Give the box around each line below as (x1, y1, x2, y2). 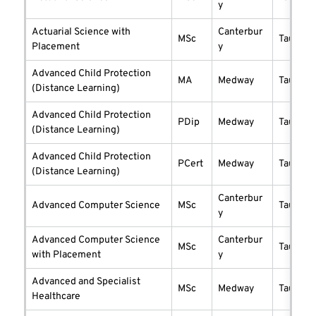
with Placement (32, 249, 101, 262)
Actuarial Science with (32, 26, 130, 39)
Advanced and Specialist (32, 276, 140, 288)
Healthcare (32, 291, 80, 303)
